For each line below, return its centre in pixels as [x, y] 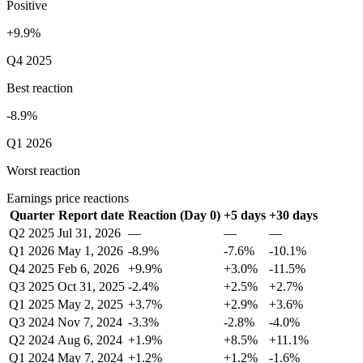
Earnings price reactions [68, 199]
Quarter [32, 216]
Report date [91, 216]
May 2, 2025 [90, 305]
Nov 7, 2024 [90, 322]
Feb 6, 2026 [88, 269]
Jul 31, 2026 [89, 233]
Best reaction [40, 88]
